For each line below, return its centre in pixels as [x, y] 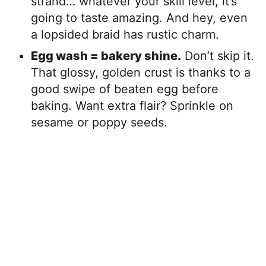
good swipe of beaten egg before [125, 89]
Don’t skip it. [218, 56]
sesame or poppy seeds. [99, 122]
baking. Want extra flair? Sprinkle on [132, 106]
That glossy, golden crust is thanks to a [141, 72]
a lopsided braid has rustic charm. [125, 34]
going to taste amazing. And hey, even [139, 18]
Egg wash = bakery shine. [106, 56]
